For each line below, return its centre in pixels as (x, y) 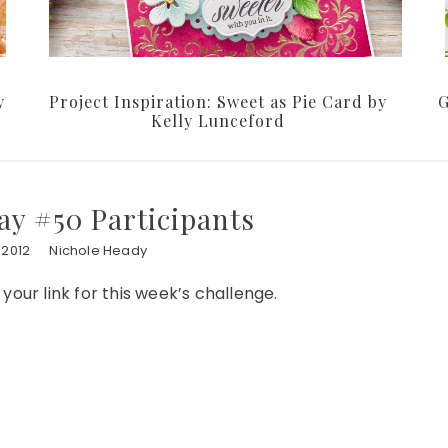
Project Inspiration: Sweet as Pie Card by (218, 102)
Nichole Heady (98, 251)
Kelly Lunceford (218, 121)
